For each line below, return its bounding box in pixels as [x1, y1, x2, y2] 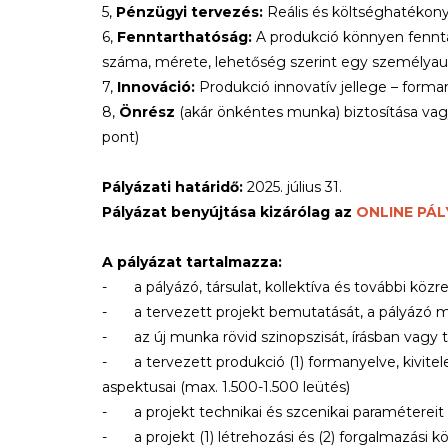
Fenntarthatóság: [117, 28, 256, 46]
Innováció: [113, 78, 195, 96]
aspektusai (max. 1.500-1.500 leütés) [102, 378, 350, 396]
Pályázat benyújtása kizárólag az [102, 203, 356, 221]
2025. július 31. [243, 178, 342, 196]
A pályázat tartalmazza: [102, 253, 282, 271]
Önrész [119, 103, 175, 121]
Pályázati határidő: [102, 178, 243, 196]
